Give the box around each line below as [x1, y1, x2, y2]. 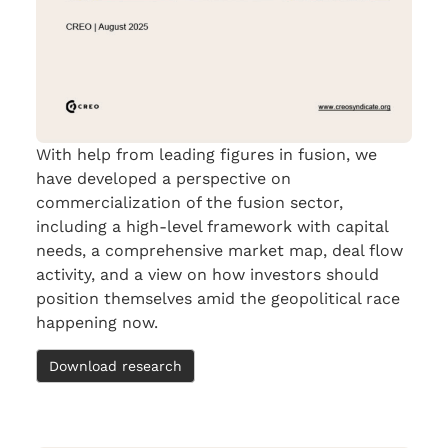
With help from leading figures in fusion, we [36, 144, 377, 164]
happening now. [36, 312, 158, 332]
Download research [49, 358, 182, 375]
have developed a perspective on [36, 168, 291, 188]
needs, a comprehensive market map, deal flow [36, 240, 403, 260]
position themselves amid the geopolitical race [36, 288, 400, 308]
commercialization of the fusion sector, [36, 192, 343, 212]
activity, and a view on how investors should [36, 264, 379, 284]
